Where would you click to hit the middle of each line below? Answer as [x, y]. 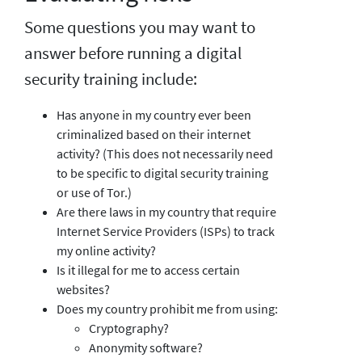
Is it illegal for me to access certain [148, 269]
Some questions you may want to [140, 27]
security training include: [111, 79]
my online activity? [106, 250]
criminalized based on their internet [154, 134]
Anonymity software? [146, 347]
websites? [83, 289]
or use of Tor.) [94, 192]
